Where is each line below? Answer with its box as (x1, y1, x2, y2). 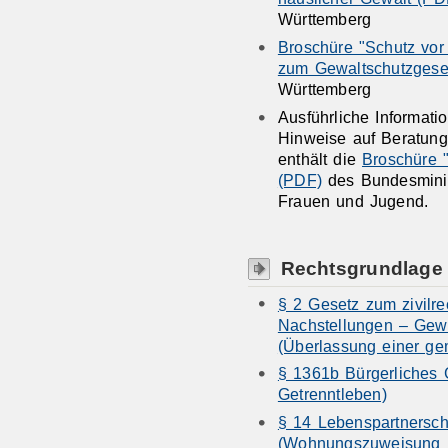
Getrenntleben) (277, 385, 387, 404)
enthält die (277, 150, 363, 169)
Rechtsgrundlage (280, 257, 443, 280)
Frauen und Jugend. (277, 192, 429, 211)
